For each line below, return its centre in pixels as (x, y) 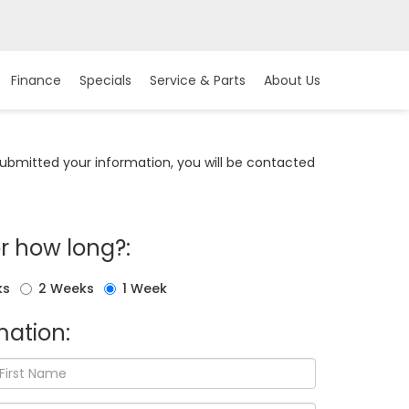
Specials (105, 81)
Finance (36, 81)
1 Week (145, 288)
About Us (292, 81)
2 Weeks (67, 288)
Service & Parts (198, 81)
